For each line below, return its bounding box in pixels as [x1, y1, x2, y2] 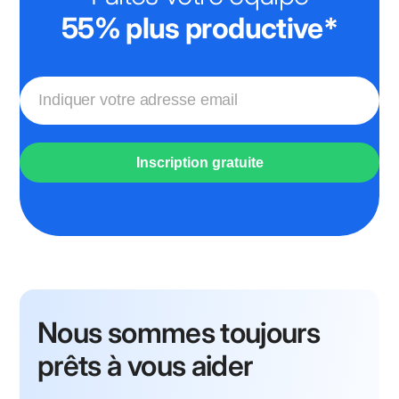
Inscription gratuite [135, 154, 264, 170]
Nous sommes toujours [37, 314, 321, 350]
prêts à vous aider [37, 347, 253, 383]
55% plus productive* [61, 10, 338, 45]
